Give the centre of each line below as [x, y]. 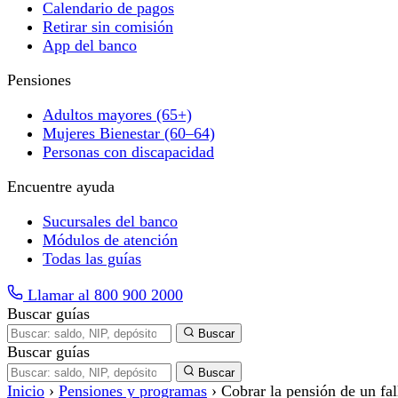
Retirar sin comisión [108, 27]
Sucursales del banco [110, 221]
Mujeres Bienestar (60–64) [129, 133]
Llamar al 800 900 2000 [103, 295]
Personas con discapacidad [128, 152]
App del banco [90, 45]
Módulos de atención [110, 240]
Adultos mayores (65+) [117, 115]
